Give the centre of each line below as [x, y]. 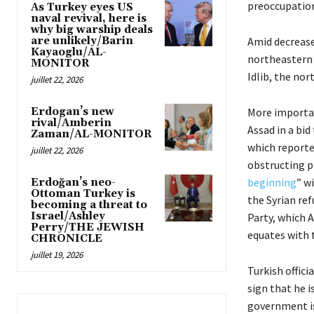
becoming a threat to [89, 205]
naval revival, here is [89, 18]
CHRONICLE [67, 238]
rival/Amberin [71, 123]
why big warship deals [92, 29]
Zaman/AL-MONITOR [91, 134]
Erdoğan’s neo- [73, 182]
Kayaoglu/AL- [69, 52]
